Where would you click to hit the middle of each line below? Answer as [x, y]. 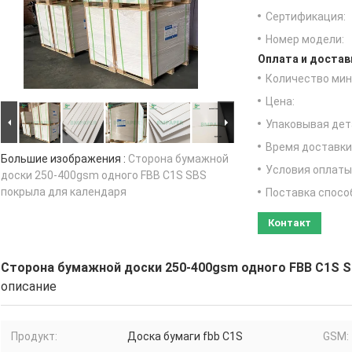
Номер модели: [305, 40]
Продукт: [34, 337]
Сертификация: [306, 17]
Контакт [290, 223]
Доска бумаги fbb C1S [185, 337]
